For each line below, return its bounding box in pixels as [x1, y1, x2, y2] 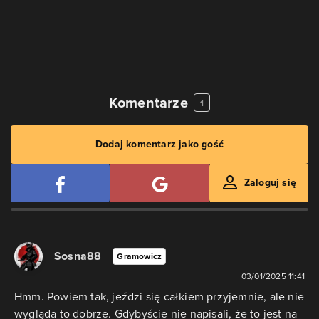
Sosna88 [54, 248, 102, 265]
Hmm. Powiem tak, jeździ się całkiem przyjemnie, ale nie [14, 288, 305, 305]
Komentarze [108, 92, 188, 114]
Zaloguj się [244, 175, 297, 191]
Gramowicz [117, 250, 162, 263]
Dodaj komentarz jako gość [95, 137, 224, 152]
